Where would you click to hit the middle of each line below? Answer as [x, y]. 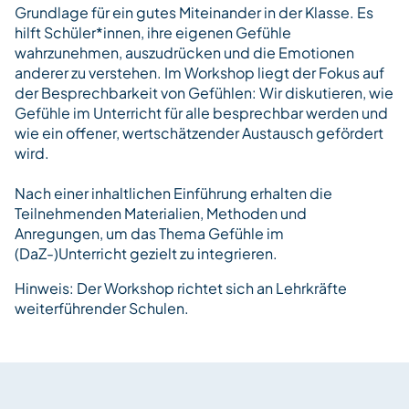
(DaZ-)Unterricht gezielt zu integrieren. [146, 253]
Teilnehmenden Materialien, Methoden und [161, 213]
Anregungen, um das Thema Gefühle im [149, 233]
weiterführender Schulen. [102, 308]
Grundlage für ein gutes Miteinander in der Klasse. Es [194, 12]
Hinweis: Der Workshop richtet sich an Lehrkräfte [181, 288]
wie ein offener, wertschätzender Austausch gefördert [199, 133]
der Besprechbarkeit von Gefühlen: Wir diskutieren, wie [204, 93]
